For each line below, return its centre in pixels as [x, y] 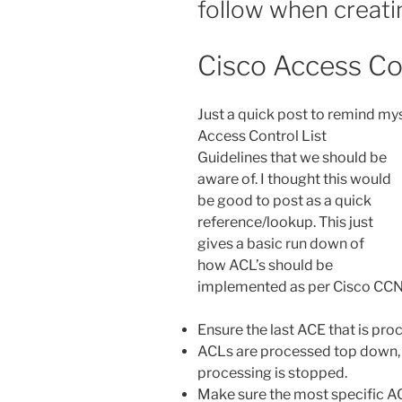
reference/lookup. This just [285, 223]
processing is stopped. [272, 373]
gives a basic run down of [281, 244]
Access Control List [262, 136]
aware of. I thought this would [294, 179]
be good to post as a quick [284, 201]
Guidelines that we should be [292, 158]
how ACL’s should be [265, 266]
